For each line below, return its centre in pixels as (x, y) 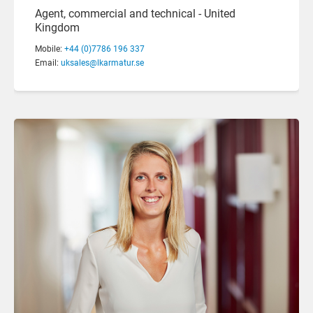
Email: (48, 63)
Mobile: (50, 49)
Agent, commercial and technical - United (135, 13)
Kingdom (57, 27)
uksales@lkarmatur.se (102, 63)
